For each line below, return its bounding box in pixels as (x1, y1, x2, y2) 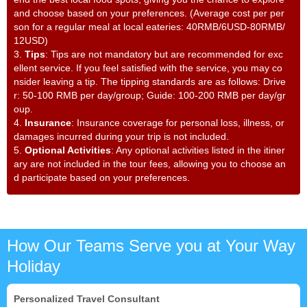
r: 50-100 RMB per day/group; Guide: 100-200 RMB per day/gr (14, 90, 286, 101)
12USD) (14, 35, 48, 47)
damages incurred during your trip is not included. (14, 131, 229, 143)
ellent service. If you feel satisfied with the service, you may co (14, 62, 282, 74)
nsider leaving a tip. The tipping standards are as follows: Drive (14, 76, 286, 88)
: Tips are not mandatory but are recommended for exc (45, 49, 283, 60)
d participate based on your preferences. (14, 172, 190, 184)
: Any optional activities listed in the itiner (111, 145, 285, 156)
